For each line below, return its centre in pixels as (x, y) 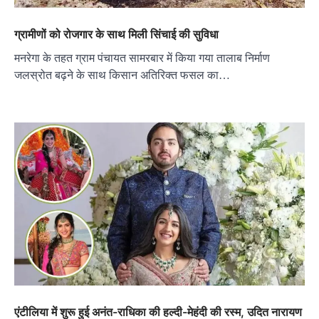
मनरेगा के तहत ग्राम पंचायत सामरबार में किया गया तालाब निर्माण (145, 58)
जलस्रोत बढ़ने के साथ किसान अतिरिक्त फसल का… (122, 75)
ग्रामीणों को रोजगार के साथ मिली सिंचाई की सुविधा (116, 34)
